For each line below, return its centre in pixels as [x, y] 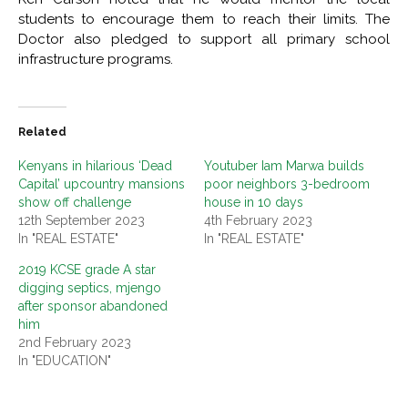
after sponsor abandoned [93, 306]
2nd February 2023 [75, 343]
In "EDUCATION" [65, 361]
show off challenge [75, 203]
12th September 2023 [82, 221]
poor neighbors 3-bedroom [287, 184]
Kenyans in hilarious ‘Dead [95, 166]
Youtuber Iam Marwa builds [284, 166]
